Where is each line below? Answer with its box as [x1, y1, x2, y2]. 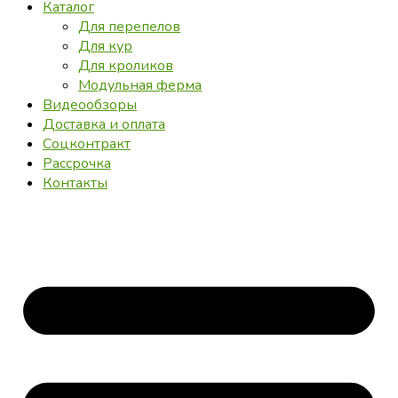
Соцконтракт [43, 134, 131, 155]
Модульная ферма [78, 76, 202, 96]
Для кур [78, 36, 132, 57]
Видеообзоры [43, 95, 137, 115]
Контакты [43, 173, 107, 194]
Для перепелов [78, 17, 180, 37]
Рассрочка [43, 154, 111, 174]
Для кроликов [78, 56, 173, 76]
